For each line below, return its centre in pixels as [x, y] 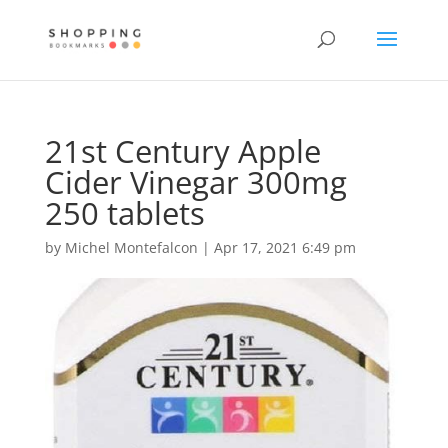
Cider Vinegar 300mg [195, 182]
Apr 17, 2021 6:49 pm [284, 247]
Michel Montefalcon [131, 247]
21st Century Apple [182, 151]
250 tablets [124, 213]
